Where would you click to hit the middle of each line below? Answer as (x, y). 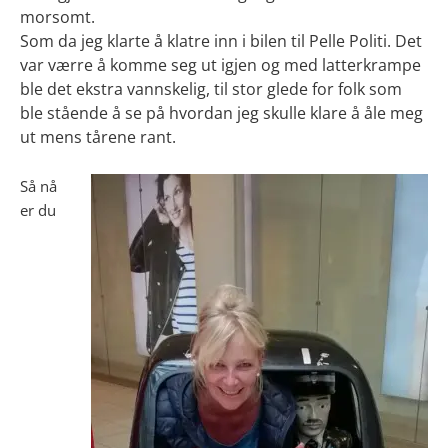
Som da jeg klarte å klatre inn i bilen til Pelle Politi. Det (221, 40)
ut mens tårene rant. (98, 136)
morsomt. (57, 16)
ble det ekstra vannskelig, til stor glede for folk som (211, 88)
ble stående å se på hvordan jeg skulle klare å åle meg (221, 112)
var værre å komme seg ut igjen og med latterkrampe (220, 64)
